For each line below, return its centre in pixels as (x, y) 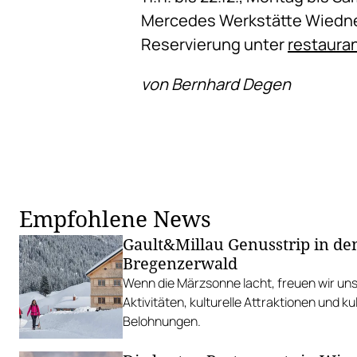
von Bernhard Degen (216, 84)
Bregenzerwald (180, 263)
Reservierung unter (214, 44)
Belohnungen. (162, 321)
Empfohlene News (115, 218)
